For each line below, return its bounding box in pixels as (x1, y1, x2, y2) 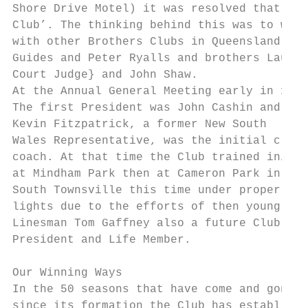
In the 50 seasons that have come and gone (12, 283, 294, 296)
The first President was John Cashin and (12, 102, 280, 114)
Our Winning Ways (12, 267, 122, 279)
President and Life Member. (12, 234, 191, 246)
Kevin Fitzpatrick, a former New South (12, 118, 267, 131)
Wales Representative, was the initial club (12, 135, 301, 147)
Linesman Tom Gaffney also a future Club (12, 217, 280, 230)
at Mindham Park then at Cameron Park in (12, 168, 280, 180)
